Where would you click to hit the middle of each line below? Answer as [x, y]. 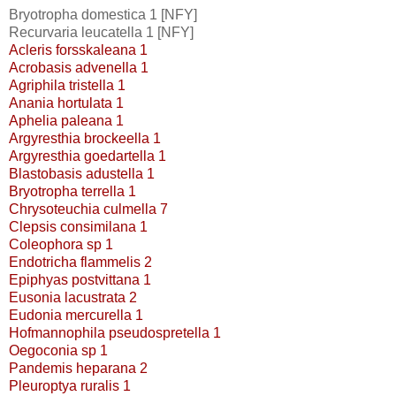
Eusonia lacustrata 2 [73, 298]
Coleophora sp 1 [61, 245]
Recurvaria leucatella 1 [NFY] [101, 33]
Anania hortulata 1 [66, 103]
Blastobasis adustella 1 [82, 174]
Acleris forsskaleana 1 [78, 50]
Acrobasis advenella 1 [79, 68]
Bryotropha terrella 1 [72, 192]
